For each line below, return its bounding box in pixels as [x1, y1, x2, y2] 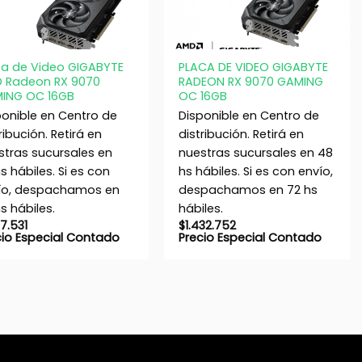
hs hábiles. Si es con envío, [178, 163, 333, 180]
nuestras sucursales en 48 [178, 145, 333, 162]
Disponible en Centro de [178, 107, 319, 124]
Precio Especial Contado [178, 229, 322, 246]
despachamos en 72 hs [178, 182, 318, 199]
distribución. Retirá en [178, 126, 304, 143]
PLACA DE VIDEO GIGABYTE [178, 58, 328, 75]
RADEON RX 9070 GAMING [178, 73, 323, 90]
